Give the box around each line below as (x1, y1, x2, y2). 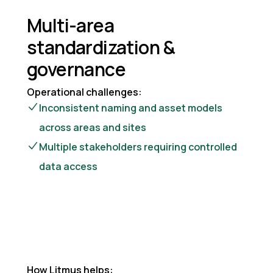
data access (39, 159, 97, 173)
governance (27, 56, 126, 82)
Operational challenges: (27, 85, 142, 99)
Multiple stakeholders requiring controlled (39, 140, 237, 154)
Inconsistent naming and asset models (39, 101, 222, 115)
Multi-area (27, 12, 114, 38)
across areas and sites (39, 120, 146, 134)
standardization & (27, 34, 175, 60)
